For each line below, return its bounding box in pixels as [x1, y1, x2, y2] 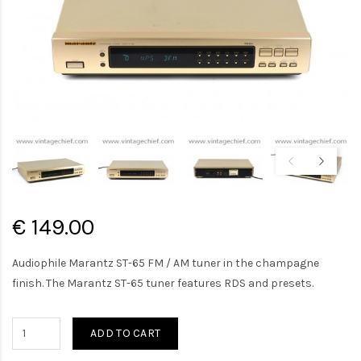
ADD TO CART [90, 326, 161, 340]
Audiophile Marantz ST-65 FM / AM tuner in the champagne [12, 255, 319, 270]
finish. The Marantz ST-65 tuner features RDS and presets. [12, 276, 313, 290]
